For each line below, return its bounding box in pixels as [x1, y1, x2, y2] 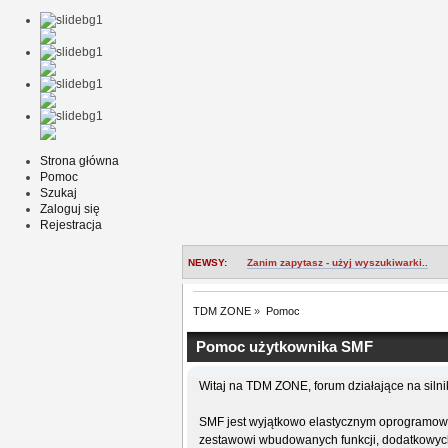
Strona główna [40, 153, 119, 168]
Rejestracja [40, 217, 102, 232]
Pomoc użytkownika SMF [196, 337, 373, 355]
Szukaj [40, 185, 77, 200]
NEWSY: [188, 257, 227, 269]
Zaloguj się [40, 201, 100, 216]
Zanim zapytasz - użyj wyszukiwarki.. [247, 257, 428, 269]
